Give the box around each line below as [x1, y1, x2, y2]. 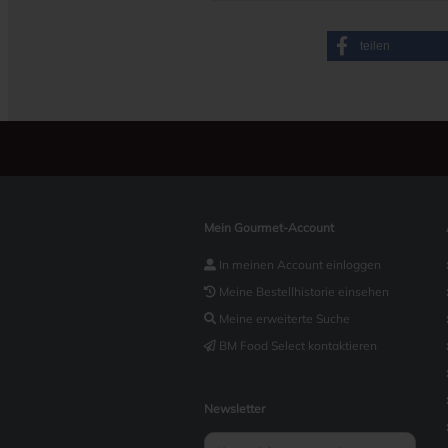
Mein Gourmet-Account [204, 220, 334, 235]
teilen [359, 39, 390, 53]
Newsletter [204, 401, 265, 416]
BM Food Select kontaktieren [219, 338, 377, 353]
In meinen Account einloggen [219, 257, 381, 272]
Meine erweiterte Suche [219, 311, 350, 326]
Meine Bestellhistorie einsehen [219, 284, 389, 299]
